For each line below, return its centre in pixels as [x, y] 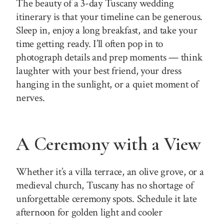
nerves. [30, 98]
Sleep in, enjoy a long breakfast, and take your [107, 30]
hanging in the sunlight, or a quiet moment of [107, 84]
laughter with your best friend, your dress [99, 71]
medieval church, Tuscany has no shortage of [105, 185]
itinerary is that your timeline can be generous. [109, 17]
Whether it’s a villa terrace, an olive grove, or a [110, 171]
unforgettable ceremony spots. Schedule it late [106, 198]
